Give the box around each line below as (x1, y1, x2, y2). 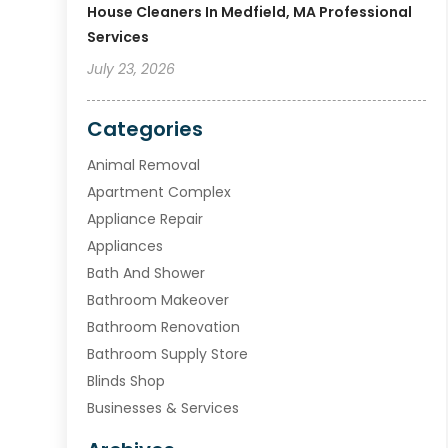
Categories (87, 115, 204, 144)
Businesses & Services (87, 398, 240, 419)
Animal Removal (87, 155, 201, 176)
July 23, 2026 (87, 59, 176, 80)
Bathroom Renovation (87, 317, 241, 338)
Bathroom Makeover (87, 290, 230, 311)
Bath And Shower (87, 263, 206, 284)
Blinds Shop (87, 371, 166, 392)
